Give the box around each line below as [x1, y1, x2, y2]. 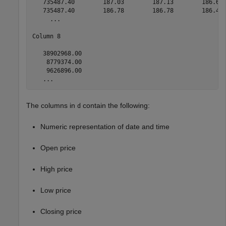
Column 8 [32, 33, 61, 40]
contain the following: [81, 101, 150, 109]
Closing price [40, 207, 82, 215]
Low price [40, 186, 71, 194]
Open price [40, 143, 76, 152]
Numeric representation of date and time [40, 122, 169, 131]
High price [40, 164, 73, 173]
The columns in [26, 101, 77, 109]
